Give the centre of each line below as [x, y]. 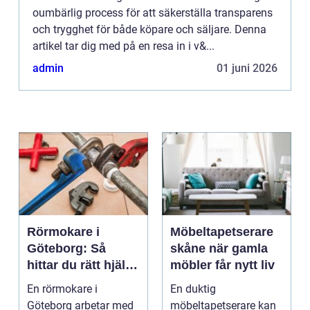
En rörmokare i [62, 289]
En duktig [193, 289]
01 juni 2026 [247, 68]
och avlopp [60, 298]
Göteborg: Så [66, 248]
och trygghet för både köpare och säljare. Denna [149, 29]
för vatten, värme [77, 281]
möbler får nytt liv [222, 265]
